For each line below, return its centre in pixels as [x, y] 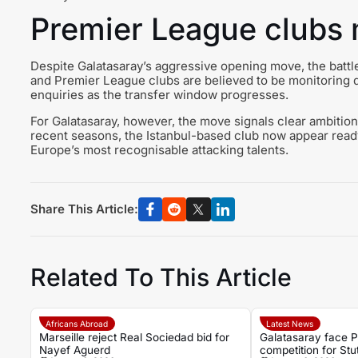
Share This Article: [84, 209]
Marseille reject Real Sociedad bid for [134, 337]
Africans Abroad [77, 323]
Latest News [290, 323]
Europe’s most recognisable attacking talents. [159, 150]
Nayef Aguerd [74, 350]
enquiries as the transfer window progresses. [159, 95]
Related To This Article [161, 278]
